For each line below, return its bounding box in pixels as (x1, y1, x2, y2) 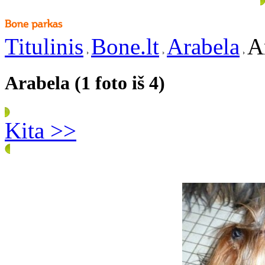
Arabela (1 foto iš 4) (5, 72, 165, 94)
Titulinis (5, 34, 83, 59)
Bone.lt (91, 34, 159, 59)
